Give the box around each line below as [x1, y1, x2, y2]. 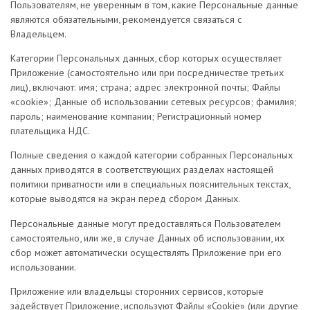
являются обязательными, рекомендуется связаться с [10, 12, 242, 26]
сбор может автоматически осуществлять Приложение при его [10, 245, 282, 259]
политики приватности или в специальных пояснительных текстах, [10, 177, 290, 191]
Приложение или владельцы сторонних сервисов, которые [10, 284, 264, 298]
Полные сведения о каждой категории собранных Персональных [10, 148, 293, 162]
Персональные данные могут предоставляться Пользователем [10, 216, 281, 230]
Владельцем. [10, 26, 66, 40]
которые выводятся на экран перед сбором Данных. [10, 192, 240, 206]
